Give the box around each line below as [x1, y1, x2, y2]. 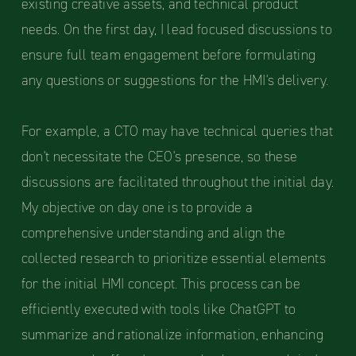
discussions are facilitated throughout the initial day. [21, 172, 335, 192]
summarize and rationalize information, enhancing [21, 325, 324, 345]
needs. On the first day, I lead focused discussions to [21, 20, 332, 40]
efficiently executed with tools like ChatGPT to [21, 300, 296, 319]
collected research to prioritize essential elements [21, 249, 327, 269]
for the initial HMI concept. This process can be [21, 274, 301, 294]
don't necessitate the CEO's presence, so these [21, 147, 298, 167]
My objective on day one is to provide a [21, 198, 253, 218]
